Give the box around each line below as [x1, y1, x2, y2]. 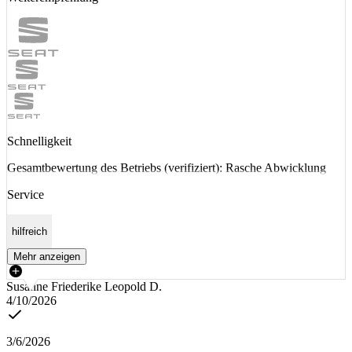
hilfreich [12, 225, 47, 238]
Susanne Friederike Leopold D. [6, 280, 162, 294]
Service [7, 187, 44, 201]
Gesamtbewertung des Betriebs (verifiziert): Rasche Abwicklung [7, 160, 326, 174]
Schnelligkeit [7, 134, 71, 148]
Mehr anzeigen [13, 251, 80, 263]
